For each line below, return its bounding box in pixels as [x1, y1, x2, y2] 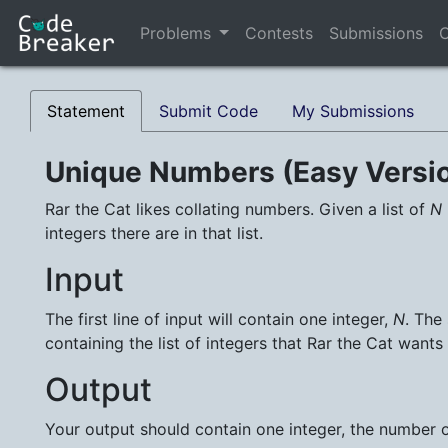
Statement [47, 101, 125, 122]
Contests [244, 23, 313, 44]
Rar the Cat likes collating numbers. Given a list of [45, 199, 430, 220]
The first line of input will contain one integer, [45, 309, 393, 330]
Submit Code [159, 101, 258, 122]
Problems [140, 23, 211, 44]
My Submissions [292, 101, 414, 122]
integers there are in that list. [45, 223, 263, 244]
